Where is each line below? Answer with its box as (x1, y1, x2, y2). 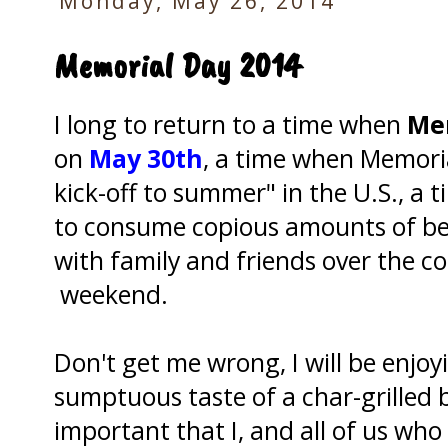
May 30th (83, 140, 203, 175)
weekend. (54, 276, 168, 311)
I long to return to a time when (54, 106, 407, 141)
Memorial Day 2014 (54, 42, 300, 89)
